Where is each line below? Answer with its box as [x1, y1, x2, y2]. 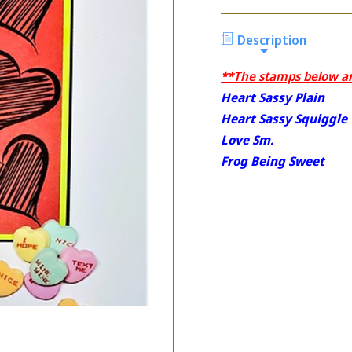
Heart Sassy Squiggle [221, 109, 348, 127]
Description [237, 31, 307, 49]
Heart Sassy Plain [221, 88, 325, 106]
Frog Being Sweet [221, 152, 325, 170]
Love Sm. [221, 130, 274, 148]
